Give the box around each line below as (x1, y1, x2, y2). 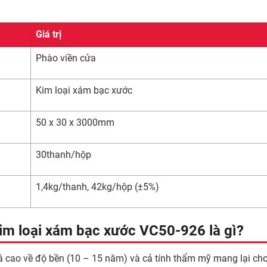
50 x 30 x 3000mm (36, 117, 114, 128)
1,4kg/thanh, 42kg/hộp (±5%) (36, 181, 159, 193)
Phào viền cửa (36, 52, 96, 64)
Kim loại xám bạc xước (36, 85, 132, 96)
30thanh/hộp (36, 149, 91, 160)
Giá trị (36, 29, 61, 40)
